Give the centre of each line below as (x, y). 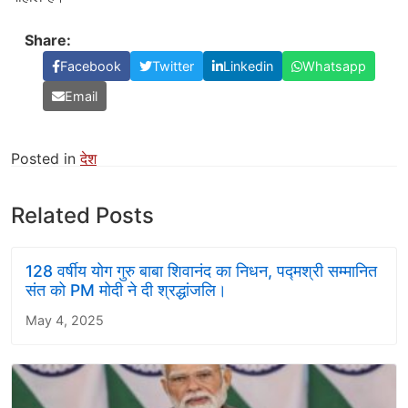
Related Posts (82, 216)
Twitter (173, 66)
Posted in (46, 159)
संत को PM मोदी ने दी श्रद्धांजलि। (126, 291)
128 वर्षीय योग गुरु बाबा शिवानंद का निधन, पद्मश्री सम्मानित (201, 271)
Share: (48, 41)
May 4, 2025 (65, 321)
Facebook (91, 66)
